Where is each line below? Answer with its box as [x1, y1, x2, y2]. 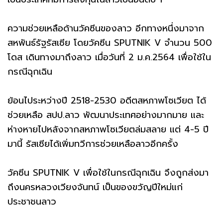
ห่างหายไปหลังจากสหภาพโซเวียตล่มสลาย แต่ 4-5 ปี [7, 122, 209, 136]
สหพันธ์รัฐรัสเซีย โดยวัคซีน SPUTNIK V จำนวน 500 [7, 35, 212, 50]
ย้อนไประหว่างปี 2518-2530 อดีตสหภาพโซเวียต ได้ [7, 93, 206, 108]
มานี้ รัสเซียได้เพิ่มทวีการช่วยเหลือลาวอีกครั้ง [7, 136, 178, 151]
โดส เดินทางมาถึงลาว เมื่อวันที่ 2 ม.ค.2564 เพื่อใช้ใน [7, 50, 211, 64]
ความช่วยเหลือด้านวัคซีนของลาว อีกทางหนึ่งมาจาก [7, 21, 204, 35]
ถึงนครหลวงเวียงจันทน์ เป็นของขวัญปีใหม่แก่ [7, 180, 183, 194]
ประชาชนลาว [7, 194, 56, 209]
